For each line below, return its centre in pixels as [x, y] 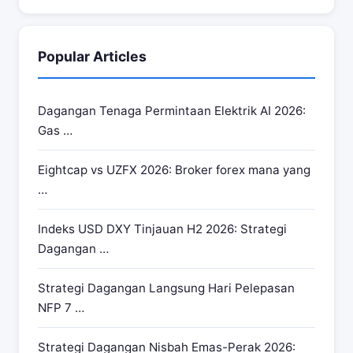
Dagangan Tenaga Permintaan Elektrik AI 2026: [172, 111]
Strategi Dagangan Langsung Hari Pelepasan [166, 288]
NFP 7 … [61, 308]
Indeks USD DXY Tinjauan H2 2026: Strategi [162, 229]
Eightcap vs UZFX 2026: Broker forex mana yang [174, 170]
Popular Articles [92, 56]
